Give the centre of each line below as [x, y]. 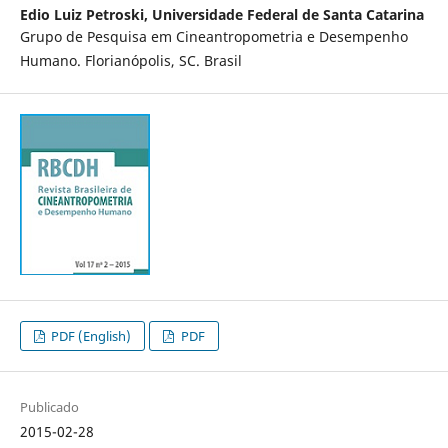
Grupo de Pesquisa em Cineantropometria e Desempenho [213, 37]
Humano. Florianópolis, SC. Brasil [130, 61]
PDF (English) [90, 336]
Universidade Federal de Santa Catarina [287, 15]
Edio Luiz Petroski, [85, 15]
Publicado [49, 407]
